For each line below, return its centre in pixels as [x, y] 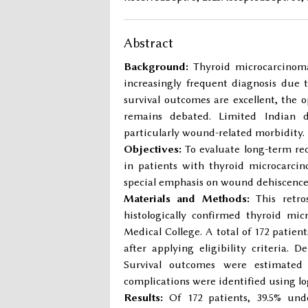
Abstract [148, 43]
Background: [156, 67]
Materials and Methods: [187, 199]
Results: [143, 298]
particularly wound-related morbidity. [214, 133]
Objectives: [153, 149]
